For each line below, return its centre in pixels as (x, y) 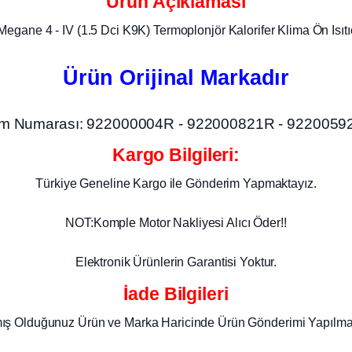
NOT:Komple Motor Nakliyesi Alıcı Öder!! (176, 223)
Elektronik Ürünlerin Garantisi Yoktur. (176, 262)
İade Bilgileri (176, 294)
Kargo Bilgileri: (176, 155)
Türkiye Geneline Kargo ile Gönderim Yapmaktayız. (176, 183)
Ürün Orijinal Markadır (176, 78)
